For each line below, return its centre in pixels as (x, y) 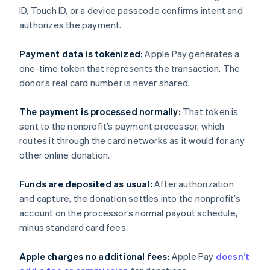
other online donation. (65, 155)
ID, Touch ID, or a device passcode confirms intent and (131, 11)
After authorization (193, 184)
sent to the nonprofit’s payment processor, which (122, 126)
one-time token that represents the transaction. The (130, 68)
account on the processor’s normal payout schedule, (129, 213)
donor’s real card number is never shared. (105, 83)
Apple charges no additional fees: (95, 256)
